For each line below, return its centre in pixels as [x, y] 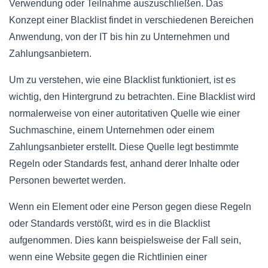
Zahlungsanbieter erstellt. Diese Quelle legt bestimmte [124, 147]
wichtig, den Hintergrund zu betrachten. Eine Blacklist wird [132, 96]
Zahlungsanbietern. [50, 53]
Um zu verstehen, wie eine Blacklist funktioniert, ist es [122, 80]
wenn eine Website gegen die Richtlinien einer [108, 257]
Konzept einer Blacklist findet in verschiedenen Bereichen [131, 20]
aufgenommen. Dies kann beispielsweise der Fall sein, [125, 240]
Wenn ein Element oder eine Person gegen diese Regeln [130, 206]
